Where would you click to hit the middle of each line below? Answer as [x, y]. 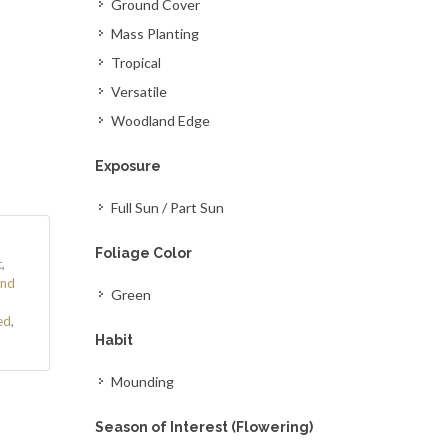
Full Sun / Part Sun [168, 207]
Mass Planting [155, 33]
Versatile [139, 91]
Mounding [143, 381]
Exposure [128, 166]
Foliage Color [144, 253]
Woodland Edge [161, 120]
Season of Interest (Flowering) [204, 427]
